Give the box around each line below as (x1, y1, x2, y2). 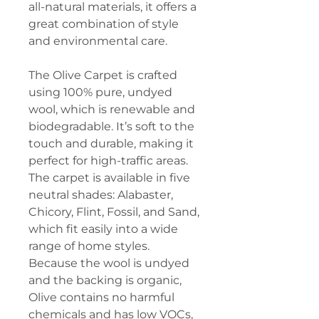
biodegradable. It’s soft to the (28, 120, 194, 133)
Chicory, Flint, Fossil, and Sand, (28, 205, 199, 219)
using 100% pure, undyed (28, 85, 172, 99)
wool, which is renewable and (28, 103, 195, 116)
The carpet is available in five (28, 171, 190, 184)
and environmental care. (28, 34, 167, 48)
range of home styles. (28, 239, 150, 253)
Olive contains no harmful (28, 291, 174, 304)
